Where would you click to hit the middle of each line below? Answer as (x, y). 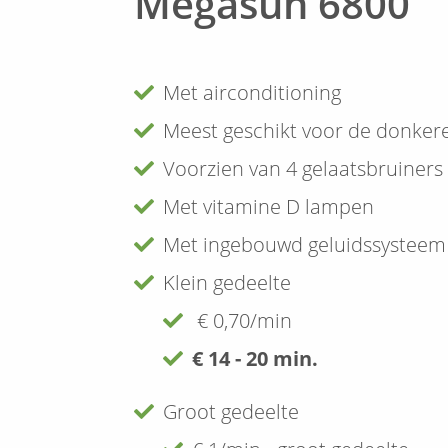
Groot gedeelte (231, 411)
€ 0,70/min (242, 320)
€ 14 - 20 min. (255, 358)
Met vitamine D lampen (269, 206)
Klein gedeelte (227, 282)
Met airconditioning (252, 92)
